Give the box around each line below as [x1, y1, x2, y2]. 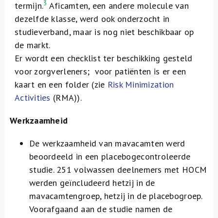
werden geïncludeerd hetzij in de [29, 177, 155, 188]
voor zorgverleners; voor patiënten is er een [15, 66, 186, 77]
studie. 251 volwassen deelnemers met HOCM [29, 164, 207, 175]
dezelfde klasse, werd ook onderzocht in [15, 13, 170, 24]
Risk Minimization [107, 79, 174, 90]
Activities [15, 92, 51, 103]
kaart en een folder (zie [15, 79, 108, 90]
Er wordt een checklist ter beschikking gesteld [15, 53, 193, 64]
